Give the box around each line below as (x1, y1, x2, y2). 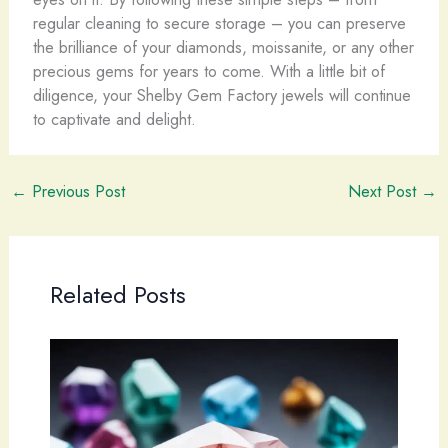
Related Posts (49, 278, 186, 313)
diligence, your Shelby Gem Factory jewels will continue (32, 82, 411, 107)
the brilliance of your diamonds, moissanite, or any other (32, 34, 414, 59)
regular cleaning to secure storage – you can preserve (32, 10, 406, 35)
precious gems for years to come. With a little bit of (32, 58, 385, 83)
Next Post (348, 179, 422, 204)
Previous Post (26, 179, 125, 204)
